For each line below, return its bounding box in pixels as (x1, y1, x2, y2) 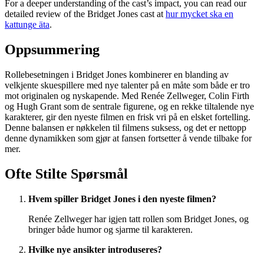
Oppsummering (5, 42, 100, 58)
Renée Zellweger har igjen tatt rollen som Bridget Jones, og (28, 214, 249, 225)
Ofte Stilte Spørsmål (5, 166, 128, 182)
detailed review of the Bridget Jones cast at (5, 9, 166, 19)
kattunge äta (5, 19, 49, 30)
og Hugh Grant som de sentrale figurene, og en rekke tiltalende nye (5, 101, 254, 112)
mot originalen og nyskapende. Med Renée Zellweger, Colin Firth (5, 91, 249, 101)
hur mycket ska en (166, 9, 233, 19)
